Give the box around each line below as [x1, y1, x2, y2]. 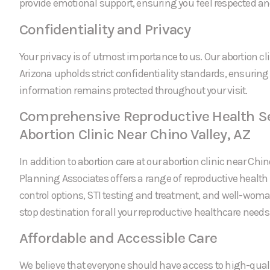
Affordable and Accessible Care [19, 229, 217, 247]
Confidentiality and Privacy [19, 20, 191, 38]
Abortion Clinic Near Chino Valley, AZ [19, 125, 251, 143]
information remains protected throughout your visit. [19, 84, 248, 96]
